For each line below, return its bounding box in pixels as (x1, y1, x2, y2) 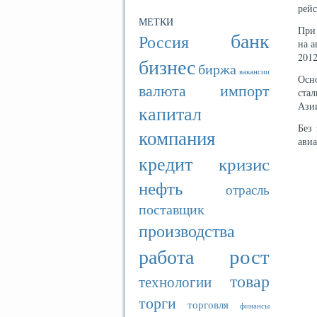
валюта (139, 80, 186, 100)
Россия (139, 30, 189, 53)
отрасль (226, 180, 270, 198)
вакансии (239, 66, 270, 76)
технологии (139, 272, 212, 292)
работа (139, 243, 194, 270)
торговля (188, 297, 229, 311)
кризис (219, 151, 270, 175)
